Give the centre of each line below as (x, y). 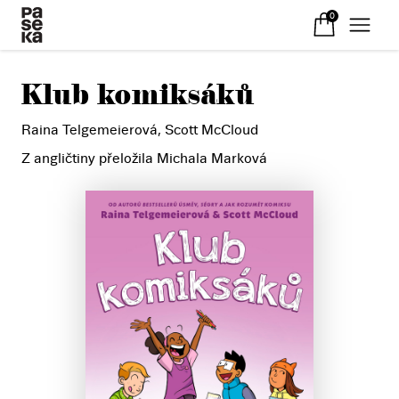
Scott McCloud (212, 130)
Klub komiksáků (138, 95)
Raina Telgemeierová (90, 130)
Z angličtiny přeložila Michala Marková (144, 159)
